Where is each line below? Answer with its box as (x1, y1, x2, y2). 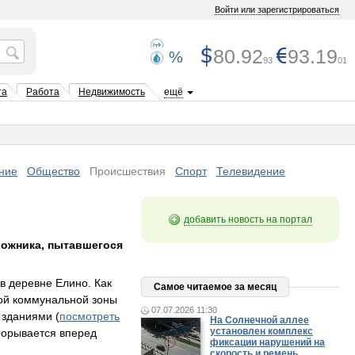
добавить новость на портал (184, 214, 312, 225)
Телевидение (216, 165, 285, 177)
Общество (27, 165, 80, 177)
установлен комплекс (210, 326, 313, 337)
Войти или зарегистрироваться (215, 5, 339, 14)
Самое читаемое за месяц (154, 281, 277, 292)
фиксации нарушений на (210, 337, 325, 348)
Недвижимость (78, 86, 145, 97)
